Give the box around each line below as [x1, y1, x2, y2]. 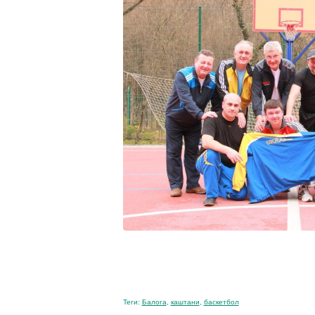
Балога [141, 297, 167, 306]
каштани [170, 297, 200, 306]
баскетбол [203, 297, 239, 306]
